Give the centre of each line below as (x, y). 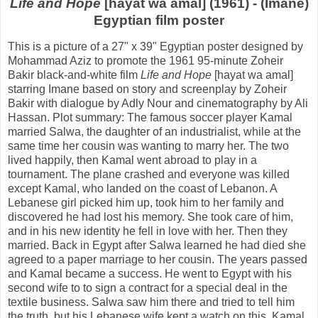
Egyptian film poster (159, 20)
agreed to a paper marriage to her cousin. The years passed (158, 260)
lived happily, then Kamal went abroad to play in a (132, 160)
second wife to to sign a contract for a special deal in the (148, 288)
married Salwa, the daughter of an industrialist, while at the (154, 132)
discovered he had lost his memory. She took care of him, (150, 217)
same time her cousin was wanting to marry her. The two (148, 146)
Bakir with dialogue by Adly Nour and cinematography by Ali (158, 104)
